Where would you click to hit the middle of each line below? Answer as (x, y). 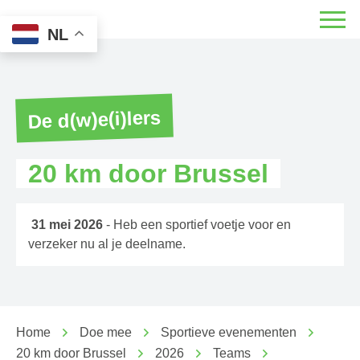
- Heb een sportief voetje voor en (197, 225)
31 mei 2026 (67, 225)
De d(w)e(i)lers (94, 119)
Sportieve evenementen (228, 332)
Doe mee (105, 332)
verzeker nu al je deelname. (108, 244)
